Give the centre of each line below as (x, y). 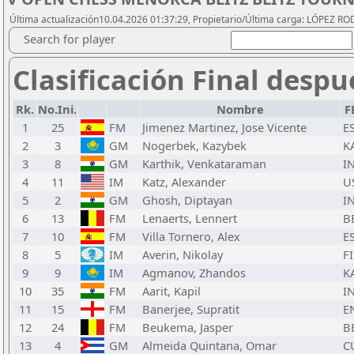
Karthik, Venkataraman (204, 164)
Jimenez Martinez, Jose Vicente (224, 127)
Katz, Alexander (184, 182)
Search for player (70, 39)
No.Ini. (57, 109)
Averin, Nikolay (183, 254)
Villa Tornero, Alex (191, 236)
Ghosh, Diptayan (187, 200)
